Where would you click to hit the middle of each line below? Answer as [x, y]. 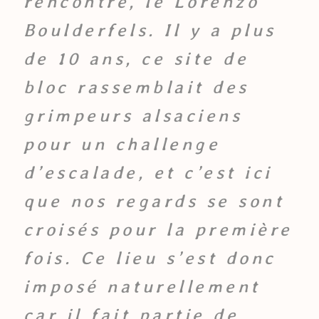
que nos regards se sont [153, 200]
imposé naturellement [142, 286]
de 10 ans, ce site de [136, 58]
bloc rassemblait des [136, 87]
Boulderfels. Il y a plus [150, 30]
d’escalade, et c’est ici [148, 172]
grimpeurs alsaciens [132, 115]
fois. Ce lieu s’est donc [150, 257]
